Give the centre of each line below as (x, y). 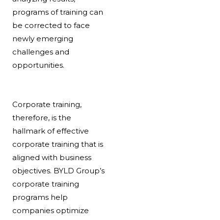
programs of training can (57, 12)
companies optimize (50, 210)
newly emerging (42, 38)
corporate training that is (57, 144)
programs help (40, 197)
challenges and (41, 52)
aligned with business (52, 157)
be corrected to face (51, 25)
